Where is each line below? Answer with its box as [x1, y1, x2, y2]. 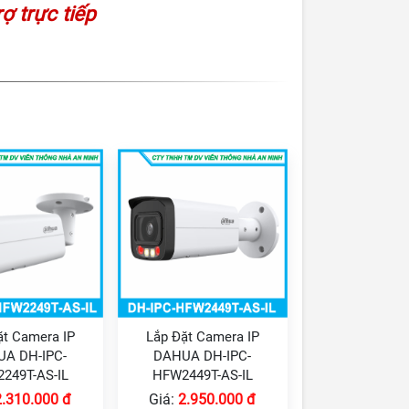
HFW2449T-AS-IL [152, 366, 253, 383]
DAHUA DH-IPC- [153, 347, 252, 364]
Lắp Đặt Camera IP [145, 328, 259, 345]
